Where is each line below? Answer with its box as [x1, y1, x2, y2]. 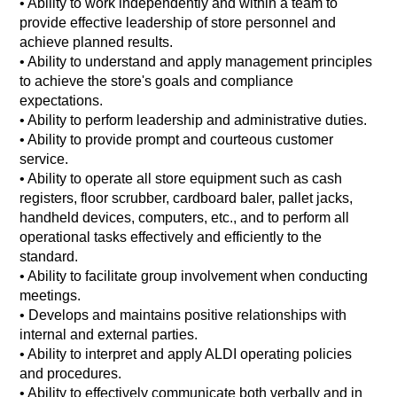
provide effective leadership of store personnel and [19, 15, 337, 31]
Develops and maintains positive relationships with [28, 307, 347, 323]
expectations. [19, 93, 107, 109]
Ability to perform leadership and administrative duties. [27, 113, 371, 128]
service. [19, 152, 73, 167]
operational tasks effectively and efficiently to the [19, 230, 323, 245]
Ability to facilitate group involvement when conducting [27, 269, 369, 284]
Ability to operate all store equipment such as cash [27, 171, 343, 187]
